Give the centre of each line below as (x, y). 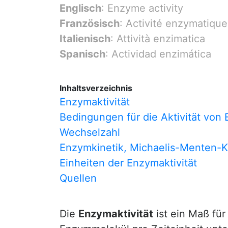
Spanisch (82, 54)
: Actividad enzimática (158, 54)
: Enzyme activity (142, 8)
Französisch (90, 23)
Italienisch (85, 39)
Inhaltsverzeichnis (96, 88)
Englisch (80, 8)
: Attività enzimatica (158, 39)
